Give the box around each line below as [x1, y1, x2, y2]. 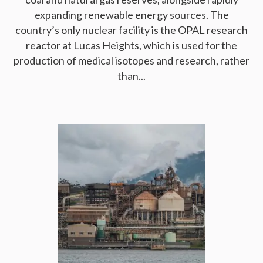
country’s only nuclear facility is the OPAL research [15, 23, 248, 37]
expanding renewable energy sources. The [34, 8, 229, 22]
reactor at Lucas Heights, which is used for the [26, 39, 237, 52]
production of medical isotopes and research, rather [14, 54, 249, 68]
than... [117, 69, 146, 83]
